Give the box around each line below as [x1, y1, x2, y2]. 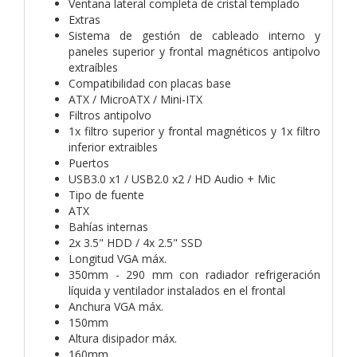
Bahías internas [69, 218, 148, 234]
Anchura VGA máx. [69, 298, 163, 314]
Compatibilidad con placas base [69, 75, 231, 91]
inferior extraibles [69, 139, 158, 155]
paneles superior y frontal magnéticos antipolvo [69, 43, 320, 59]
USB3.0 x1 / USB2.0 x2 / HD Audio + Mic [69, 171, 276, 186]
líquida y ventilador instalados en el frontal [69, 282, 285, 298]
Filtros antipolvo [69, 107, 151, 123]
